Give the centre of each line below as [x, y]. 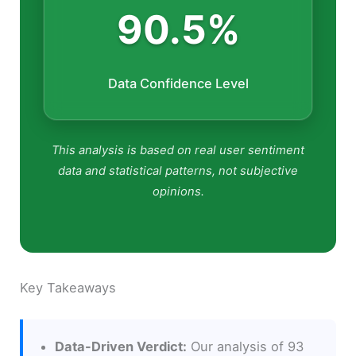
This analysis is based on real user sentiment [178, 151]
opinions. [178, 192]
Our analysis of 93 [246, 346]
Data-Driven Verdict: [121, 346]
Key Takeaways [68, 287]
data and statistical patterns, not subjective [178, 171]
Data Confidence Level [178, 84]
